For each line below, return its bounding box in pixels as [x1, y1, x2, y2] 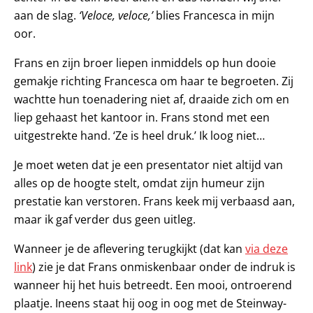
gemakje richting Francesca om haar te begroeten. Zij [14, 73, 293, 89]
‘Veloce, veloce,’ [79, 7, 156, 23]
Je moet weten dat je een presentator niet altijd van [14, 156, 283, 173]
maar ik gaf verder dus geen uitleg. [14, 211, 196, 227]
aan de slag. [14, 7, 79, 23]
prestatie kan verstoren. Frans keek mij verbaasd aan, [14, 193, 295, 209]
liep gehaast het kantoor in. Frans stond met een [14, 109, 270, 125]
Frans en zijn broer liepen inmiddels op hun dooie [14, 54, 276, 71]
